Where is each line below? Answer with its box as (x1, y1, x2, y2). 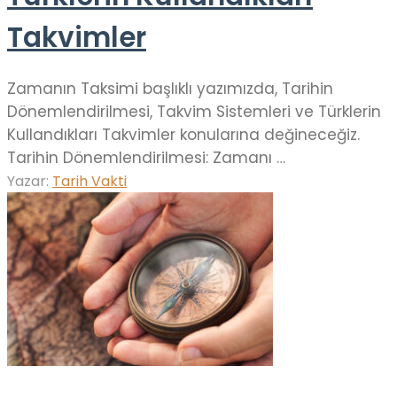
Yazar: (7, 171, 52, 192)
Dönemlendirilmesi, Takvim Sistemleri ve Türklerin (7, 101, 381, 123)
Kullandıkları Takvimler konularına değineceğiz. (7, 124, 360, 146)
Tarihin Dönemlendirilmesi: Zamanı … (7, 147, 285, 169)
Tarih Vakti (52, 171, 127, 192)
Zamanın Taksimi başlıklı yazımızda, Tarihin (7, 78, 333, 100)
